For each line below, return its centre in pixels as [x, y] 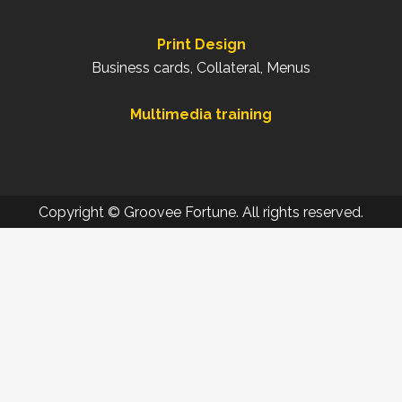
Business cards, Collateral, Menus [201, 68]
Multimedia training [201, 114]
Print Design [201, 44]
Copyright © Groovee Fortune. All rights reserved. [201, 212]
